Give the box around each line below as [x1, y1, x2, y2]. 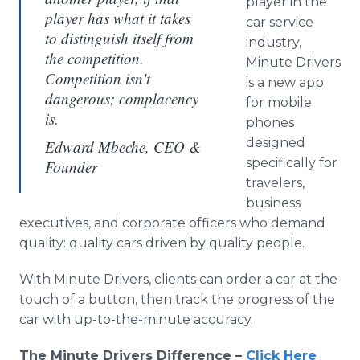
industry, [246, 35, 301, 50]
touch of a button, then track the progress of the [19, 292, 335, 307]
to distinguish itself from [45, 28, 194, 48]
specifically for [246, 155, 337, 170]
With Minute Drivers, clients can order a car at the [19, 272, 337, 287]
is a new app [246, 75, 324, 90]
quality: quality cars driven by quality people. [19, 235, 305, 251]
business [246, 195, 301, 211]
